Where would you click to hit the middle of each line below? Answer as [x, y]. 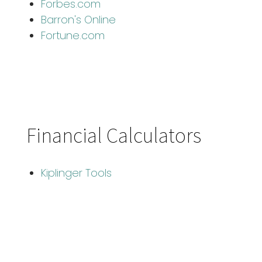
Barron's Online [78, 20]
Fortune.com [73, 35]
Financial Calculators [114, 135]
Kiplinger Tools [76, 173]
